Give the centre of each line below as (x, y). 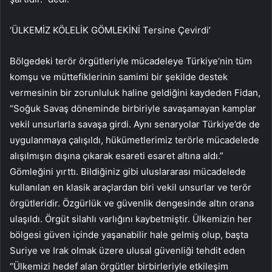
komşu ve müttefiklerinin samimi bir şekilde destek (119, 76)
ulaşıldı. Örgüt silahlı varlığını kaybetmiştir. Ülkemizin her (131, 219)
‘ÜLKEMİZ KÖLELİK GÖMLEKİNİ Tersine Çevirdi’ (110, 30)
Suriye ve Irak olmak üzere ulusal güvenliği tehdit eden (127, 250)
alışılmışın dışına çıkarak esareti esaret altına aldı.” (117, 155)
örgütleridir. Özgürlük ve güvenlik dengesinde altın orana (132, 203)
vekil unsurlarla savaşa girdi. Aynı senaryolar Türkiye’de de (135, 124)
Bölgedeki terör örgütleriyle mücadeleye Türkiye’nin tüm (131, 61)
